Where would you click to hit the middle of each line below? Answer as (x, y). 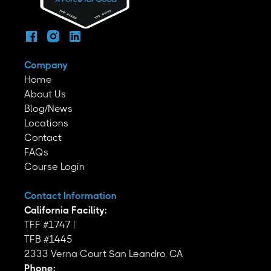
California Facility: (66, 210)
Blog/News (48, 108)
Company (46, 65)
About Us (45, 94)
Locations (46, 123)
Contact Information (70, 195)
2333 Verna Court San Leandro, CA (104, 253)
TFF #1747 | (52, 224)
